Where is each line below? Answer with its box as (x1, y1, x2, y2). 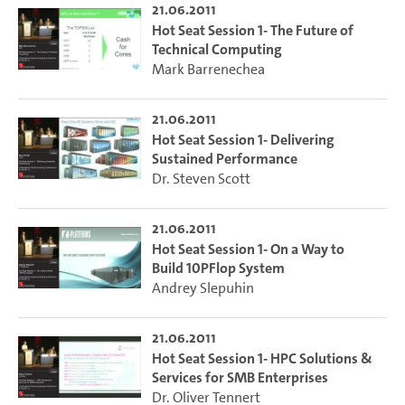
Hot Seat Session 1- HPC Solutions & (151, 348, 372, 368)
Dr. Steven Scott (151, 168, 250, 188)
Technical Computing (151, 39, 282, 59)
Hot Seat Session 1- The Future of (151, 20, 353, 40)
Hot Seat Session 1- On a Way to (151, 239, 344, 259)
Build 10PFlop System (151, 258, 285, 278)
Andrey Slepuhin (151, 278, 254, 297)
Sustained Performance (151, 148, 297, 168)
